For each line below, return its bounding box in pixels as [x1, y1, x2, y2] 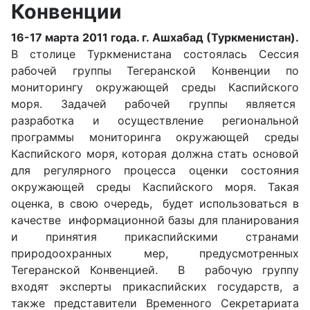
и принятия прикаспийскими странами [11, 230, 299, 244]
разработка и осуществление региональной [11, 113, 299, 127]
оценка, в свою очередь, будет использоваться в [11, 197, 299, 210]
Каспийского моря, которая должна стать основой [11, 147, 299, 161]
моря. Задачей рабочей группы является [11, 97, 299, 111]
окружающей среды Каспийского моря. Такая [11, 180, 299, 194]
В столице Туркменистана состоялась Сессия [11, 47, 299, 61]
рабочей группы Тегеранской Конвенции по [11, 64, 299, 77]
